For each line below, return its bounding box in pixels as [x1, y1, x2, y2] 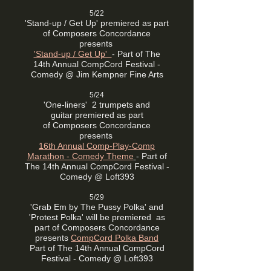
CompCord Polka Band [71, 233, 158, 243]
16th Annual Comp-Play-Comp [39, 141, 155, 151]
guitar [50, 110, 75, 120]
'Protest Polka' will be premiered [28, 212, 156, 222]
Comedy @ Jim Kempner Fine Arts [30, 70, 163, 79]
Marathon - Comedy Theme [27, 151, 134, 161]
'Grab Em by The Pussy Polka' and [30, 202, 163, 212]
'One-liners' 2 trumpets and [44, 100, 150, 109]
